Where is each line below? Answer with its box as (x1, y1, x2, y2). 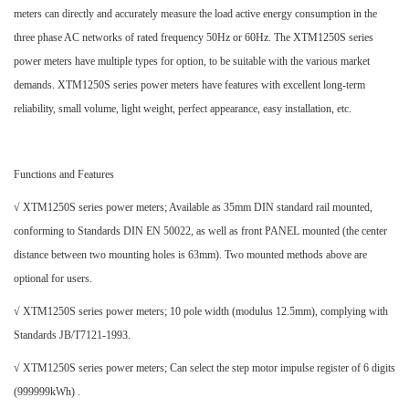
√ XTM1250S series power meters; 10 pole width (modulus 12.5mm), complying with (14, 305, 388, 318)
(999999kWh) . (14, 385, 80, 398)
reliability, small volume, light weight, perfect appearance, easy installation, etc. (14, 102, 351, 115)
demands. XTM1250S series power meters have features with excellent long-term (14, 79, 365, 91)
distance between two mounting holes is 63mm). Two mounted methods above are (14, 248, 367, 261)
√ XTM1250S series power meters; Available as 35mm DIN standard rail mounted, (14, 201, 372, 214)
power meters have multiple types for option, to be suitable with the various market (14, 55, 370, 68)
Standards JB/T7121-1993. (14, 329, 131, 341)
